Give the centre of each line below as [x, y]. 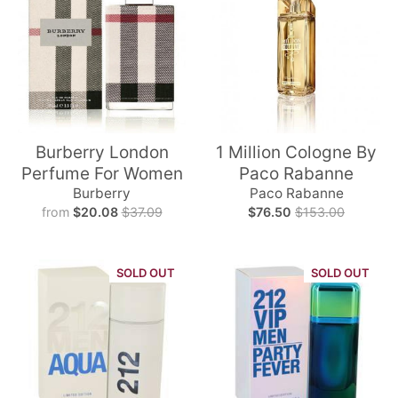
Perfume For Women [102, 173]
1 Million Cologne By [296, 152]
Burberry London [102, 152]
